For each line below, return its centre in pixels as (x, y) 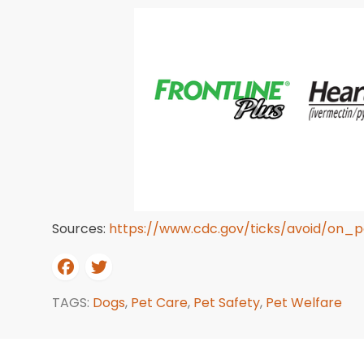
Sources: (80, 229)
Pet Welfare (304, 303)
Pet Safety (227, 303)
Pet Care (159, 303)
